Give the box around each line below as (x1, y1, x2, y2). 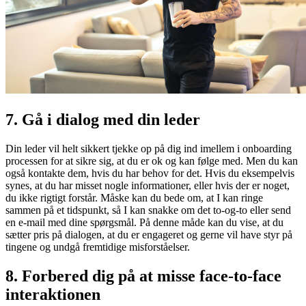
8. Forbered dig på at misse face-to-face (5, 267, 281, 286)
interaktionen (5, 286, 100, 304)
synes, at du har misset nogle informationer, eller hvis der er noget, (5, 180, 290, 192)
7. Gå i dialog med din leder (5, 111, 200, 129)
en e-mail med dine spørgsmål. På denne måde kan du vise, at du (5, 217, 283, 229)
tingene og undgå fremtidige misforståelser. (5, 241, 195, 253)
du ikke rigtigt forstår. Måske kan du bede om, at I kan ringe (5, 192, 263, 204)
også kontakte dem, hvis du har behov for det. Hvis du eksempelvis (5, 167, 294, 180)
